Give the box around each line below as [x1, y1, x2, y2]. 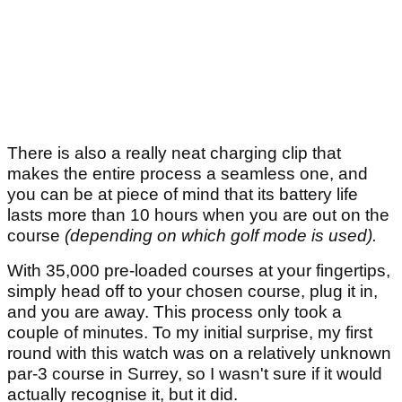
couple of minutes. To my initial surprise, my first [7, 323, 372, 343]
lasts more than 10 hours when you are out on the [7, 205, 389, 225]
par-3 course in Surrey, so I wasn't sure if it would [7, 364, 382, 384]
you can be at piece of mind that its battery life [7, 185, 358, 205]
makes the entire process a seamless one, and [7, 164, 368, 184]
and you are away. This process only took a [7, 302, 342, 322]
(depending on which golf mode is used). [65, 226, 381, 246]
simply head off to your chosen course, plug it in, [7, 282, 378, 301]
